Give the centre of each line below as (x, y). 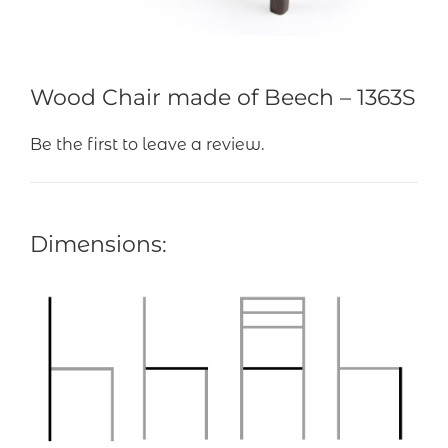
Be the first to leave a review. (146, 145)
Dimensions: (98, 245)
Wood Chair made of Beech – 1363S (222, 98)
